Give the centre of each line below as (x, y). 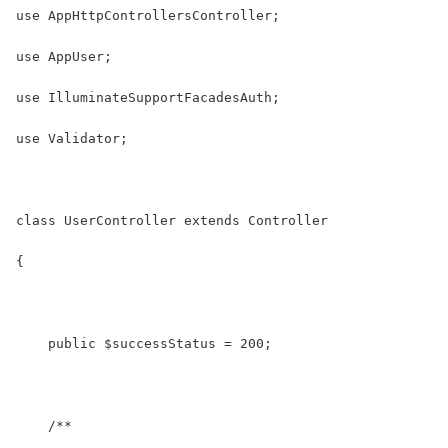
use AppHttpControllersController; (148, 15)
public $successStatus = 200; (144, 343)
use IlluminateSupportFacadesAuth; (148, 97)
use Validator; (72, 138)
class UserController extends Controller (172, 220)
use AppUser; (64, 56)
